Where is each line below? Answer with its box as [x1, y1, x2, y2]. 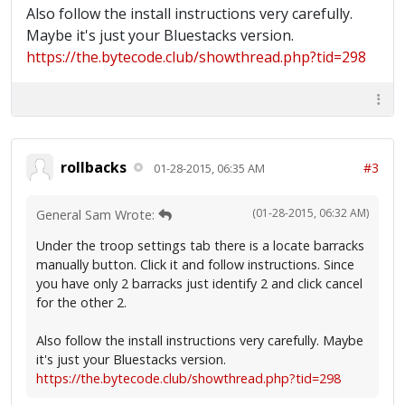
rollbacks [61, 156, 127, 177]
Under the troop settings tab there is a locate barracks [36, 237, 364, 254]
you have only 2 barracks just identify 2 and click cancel [36, 275, 363, 292]
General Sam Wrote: [36, 206, 158, 223]
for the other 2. [36, 294, 127, 311]
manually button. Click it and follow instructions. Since [36, 256, 354, 273]
